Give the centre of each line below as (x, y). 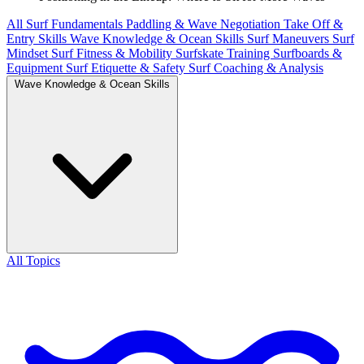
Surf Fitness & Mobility (113, 54)
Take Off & (313, 24)
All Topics (33, 261)
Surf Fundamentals (76, 24)
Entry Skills (38, 39)
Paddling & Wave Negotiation (205, 24)
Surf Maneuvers (290, 39)
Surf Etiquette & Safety (127, 68)
